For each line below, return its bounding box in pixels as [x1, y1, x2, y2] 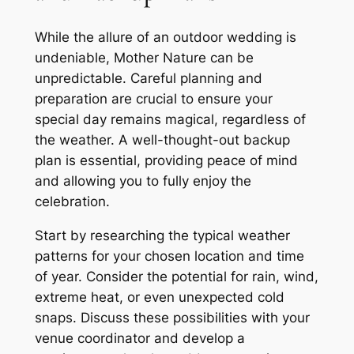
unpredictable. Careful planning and [34, 70, 262, 87]
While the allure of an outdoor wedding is [34, 29, 296, 46]
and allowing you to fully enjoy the [34, 173, 251, 190]
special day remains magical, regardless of [34, 111, 306, 128]
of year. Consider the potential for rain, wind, [34, 269, 318, 285]
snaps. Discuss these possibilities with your [34, 310, 310, 326]
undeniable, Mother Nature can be [34, 50, 254, 66]
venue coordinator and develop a [34, 330, 245, 347]
